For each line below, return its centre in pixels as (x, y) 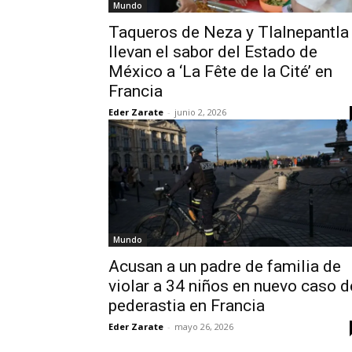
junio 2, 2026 (200, 112)
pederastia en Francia (187, 306)
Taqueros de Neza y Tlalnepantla (229, 32)
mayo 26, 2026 (204, 326)
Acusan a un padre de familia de (225, 266)
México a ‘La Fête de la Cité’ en (220, 71)
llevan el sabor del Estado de (213, 52)
